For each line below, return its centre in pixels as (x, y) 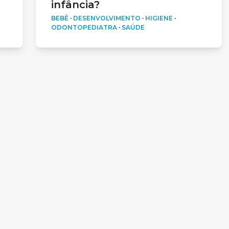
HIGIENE (159, 18)
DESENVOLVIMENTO (107, 18)
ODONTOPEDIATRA (84, 27)
